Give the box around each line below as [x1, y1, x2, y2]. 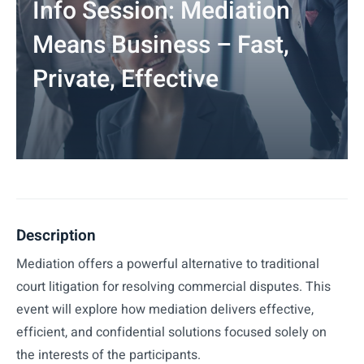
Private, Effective [32, 61, 219, 97]
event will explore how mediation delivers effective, [16, 300, 314, 320]
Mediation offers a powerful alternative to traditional [16, 254, 319, 275]
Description [16, 224, 96, 248]
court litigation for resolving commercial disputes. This [16, 277, 331, 297]
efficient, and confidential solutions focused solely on [16, 323, 327, 343]
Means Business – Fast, [32, 27, 289, 63]
